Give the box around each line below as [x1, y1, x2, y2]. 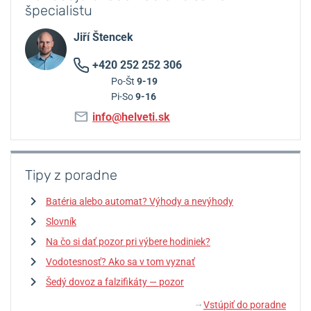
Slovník [46, 216, 76, 228]
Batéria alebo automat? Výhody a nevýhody [46, 196, 233, 208]
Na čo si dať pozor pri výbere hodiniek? [46, 236, 210, 248]
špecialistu [25, 2, 92, 19]
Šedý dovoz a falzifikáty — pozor [46, 276, 184, 288]
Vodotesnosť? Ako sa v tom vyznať [46, 256, 195, 268]
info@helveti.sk [92, 110, 170, 124]
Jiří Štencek [74, 31, 133, 44]
